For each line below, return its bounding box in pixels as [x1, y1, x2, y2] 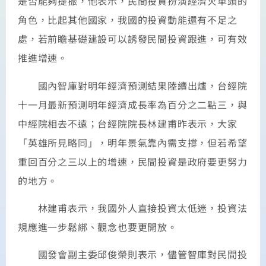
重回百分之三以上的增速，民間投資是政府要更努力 [18, 154, 248, 169]
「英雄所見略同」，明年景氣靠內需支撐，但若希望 [18, 135, 248, 150]
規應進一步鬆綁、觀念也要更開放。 [18, 219, 178, 234]
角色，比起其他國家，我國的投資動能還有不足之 [18, 12, 237, 27]
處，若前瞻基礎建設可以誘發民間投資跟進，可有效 [18, 31, 248, 46]
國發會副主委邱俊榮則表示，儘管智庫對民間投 [18, 247, 248, 262]
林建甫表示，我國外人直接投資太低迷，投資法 [18, 200, 248, 215]
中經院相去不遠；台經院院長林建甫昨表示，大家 [18, 116, 237, 131]
